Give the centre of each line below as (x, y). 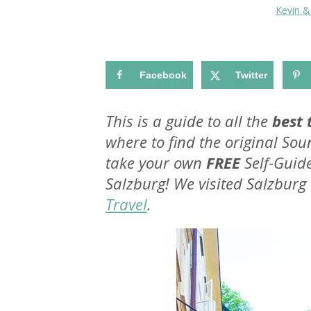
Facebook (163, 75)
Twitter (252, 75)
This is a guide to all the (189, 120)
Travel (126, 204)
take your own (156, 162)
